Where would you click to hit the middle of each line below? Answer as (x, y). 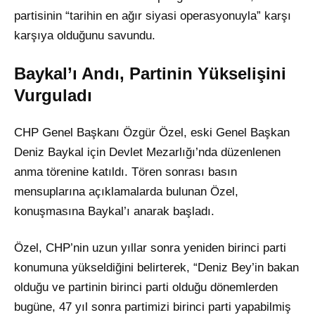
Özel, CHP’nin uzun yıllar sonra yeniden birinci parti (150, 248)
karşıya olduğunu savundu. (85, 36)
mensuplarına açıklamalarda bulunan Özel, (126, 192)
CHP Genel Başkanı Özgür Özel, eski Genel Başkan (152, 133)
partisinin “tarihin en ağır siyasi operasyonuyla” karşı (153, 16)
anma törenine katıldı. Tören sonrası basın (126, 172)
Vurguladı (53, 96)
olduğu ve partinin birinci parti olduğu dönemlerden (146, 288)
